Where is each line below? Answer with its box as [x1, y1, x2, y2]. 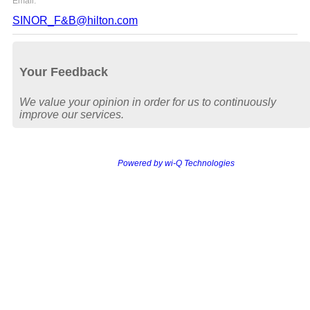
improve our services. [19, 108, 124, 120]
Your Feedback [19, 64, 108, 79]
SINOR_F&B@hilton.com [12, 14, 138, 26]
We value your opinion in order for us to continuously [19, 95, 276, 108]
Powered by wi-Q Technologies [117, 158, 235, 168]
